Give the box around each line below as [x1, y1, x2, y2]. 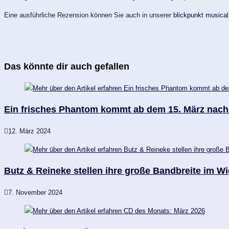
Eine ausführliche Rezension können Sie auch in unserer [4, 11, 173, 19]
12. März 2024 [8, 127, 51, 135]
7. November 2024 [8, 188, 62, 196]
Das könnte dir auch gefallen [4, 61, 129, 72]
